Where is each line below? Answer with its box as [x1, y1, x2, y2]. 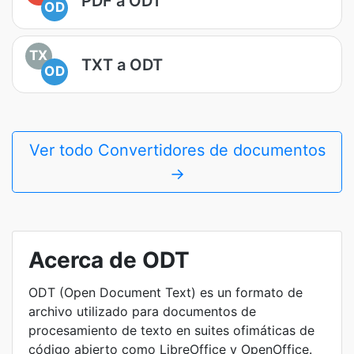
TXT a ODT [81, 55, 163, 74]
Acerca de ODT [28, 247, 190, 273]
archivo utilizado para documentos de [28, 303, 256, 319]
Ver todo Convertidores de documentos [28, 141, 326, 160]
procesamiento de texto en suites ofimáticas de [28, 322, 314, 338]
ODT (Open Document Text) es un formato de [28, 284, 303, 300]
